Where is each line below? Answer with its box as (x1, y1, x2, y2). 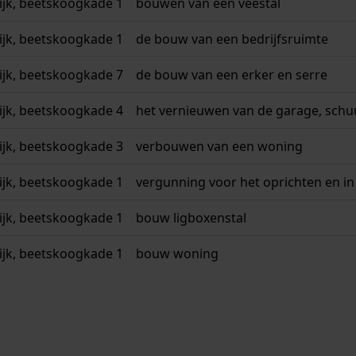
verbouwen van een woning (136, 137, 303, 156)
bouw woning (136, 245, 219, 263)
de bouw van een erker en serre (136, 66, 327, 84)
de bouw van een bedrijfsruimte (136, 30, 328, 48)
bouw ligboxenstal (136, 209, 246, 227)
